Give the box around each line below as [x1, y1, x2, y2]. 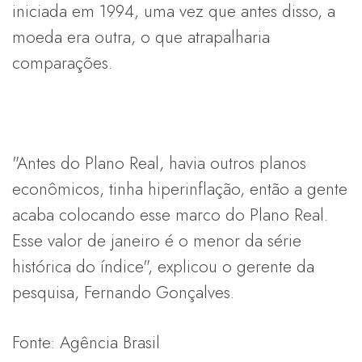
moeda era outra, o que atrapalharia [12, 24, 270, 49]
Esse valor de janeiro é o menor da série [12, 228, 301, 253]
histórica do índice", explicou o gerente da [12, 254, 314, 279]
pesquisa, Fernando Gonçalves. [12, 280, 234, 305]
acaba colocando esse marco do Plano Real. [12, 202, 328, 227]
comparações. [12, 50, 112, 75]
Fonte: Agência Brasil [12, 330, 160, 355]
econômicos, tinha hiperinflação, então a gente [12, 176, 347, 201]
